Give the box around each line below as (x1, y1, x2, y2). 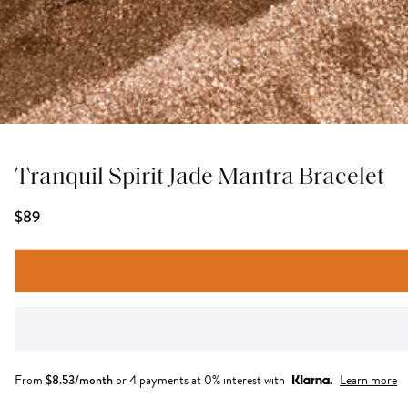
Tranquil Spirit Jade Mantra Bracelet (15, 166, 384, 190)
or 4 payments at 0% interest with (116, 371, 285, 390)
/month (75, 371, 113, 389)
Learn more (340, 371, 397, 390)
